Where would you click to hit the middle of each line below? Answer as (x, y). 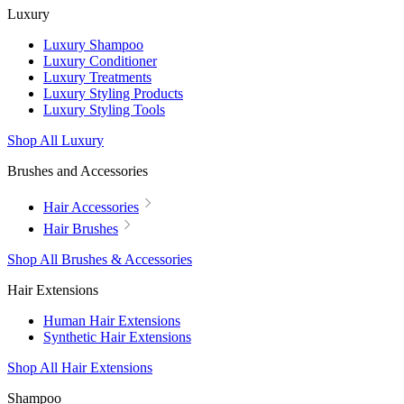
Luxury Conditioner (100, 61)
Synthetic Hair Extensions (117, 337)
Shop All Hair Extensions (80, 367)
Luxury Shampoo (93, 45)
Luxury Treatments (97, 77)
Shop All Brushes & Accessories (100, 259)
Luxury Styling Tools (104, 110)
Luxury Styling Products (113, 93)
